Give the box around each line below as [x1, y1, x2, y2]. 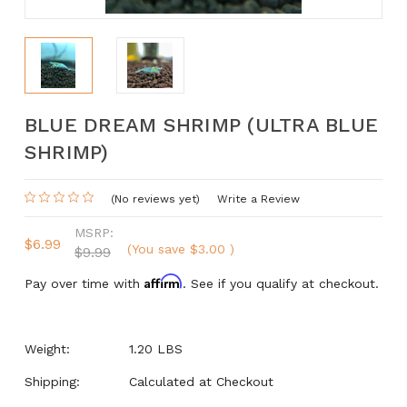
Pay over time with [24, 275, 144, 291]
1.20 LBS [128, 341, 183, 356]
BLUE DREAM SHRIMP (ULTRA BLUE [24, 114, 379, 136]
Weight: [24, 341, 70, 356]
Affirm [144, 273, 183, 289]
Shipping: [24, 373, 80, 389]
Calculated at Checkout [128, 373, 273, 389]
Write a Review [216, 192, 300, 205]
